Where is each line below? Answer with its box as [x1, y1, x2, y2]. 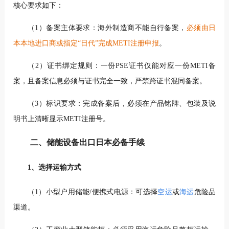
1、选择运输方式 [27, 163, 81, 171]
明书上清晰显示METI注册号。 [13, 114, 110, 123]
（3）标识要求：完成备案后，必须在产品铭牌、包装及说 [27, 99, 216, 107]
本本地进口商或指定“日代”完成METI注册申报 [13, 39, 159, 47]
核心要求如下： [13, 1, 63, 9]
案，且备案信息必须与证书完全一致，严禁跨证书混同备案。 [13, 77, 207, 85]
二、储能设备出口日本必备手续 [30, 138, 145, 148]
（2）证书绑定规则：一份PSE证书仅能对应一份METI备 [27, 61, 216, 70]
